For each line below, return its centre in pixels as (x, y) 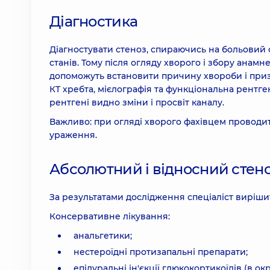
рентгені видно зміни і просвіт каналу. (137, 102)
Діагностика (94, 21)
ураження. (73, 135)
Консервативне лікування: (110, 216)
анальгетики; (103, 236)
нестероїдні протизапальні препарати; (161, 252)
